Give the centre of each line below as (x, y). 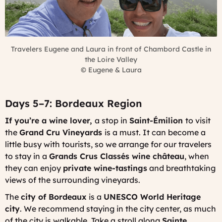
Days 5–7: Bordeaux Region (73, 103)
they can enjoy (34, 168)
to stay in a (27, 156)
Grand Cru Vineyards (62, 132)
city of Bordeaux (55, 196)
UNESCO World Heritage (152, 196)
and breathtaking (181, 168)
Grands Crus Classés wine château (117, 156)
